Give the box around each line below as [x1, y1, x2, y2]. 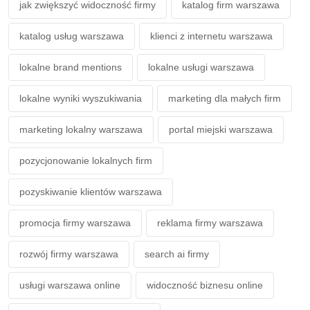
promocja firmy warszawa [19, 217, 131, 229]
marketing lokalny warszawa [19, 124, 143, 136]
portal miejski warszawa [169, 124, 273, 136]
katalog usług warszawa [19, 30, 124, 42]
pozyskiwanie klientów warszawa [19, 186, 162, 198]
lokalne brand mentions [19, 62, 122, 73]
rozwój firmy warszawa [19, 248, 118, 260]
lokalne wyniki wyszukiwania [19, 93, 142, 104]
